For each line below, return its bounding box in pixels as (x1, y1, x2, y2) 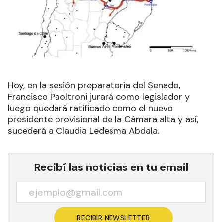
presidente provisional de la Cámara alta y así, (8, 113, 198, 126)
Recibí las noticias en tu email (34, 160, 188, 175)
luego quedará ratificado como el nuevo (8, 102, 173, 114)
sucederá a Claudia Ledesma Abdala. (8, 125, 159, 137)
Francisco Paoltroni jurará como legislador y (8, 91, 190, 103)
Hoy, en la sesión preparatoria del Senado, (8, 79, 180, 92)
